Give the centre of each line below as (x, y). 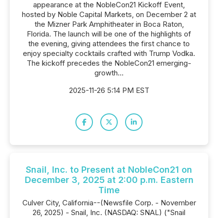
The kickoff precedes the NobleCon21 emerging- (109, 63)
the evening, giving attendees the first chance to (109, 44)
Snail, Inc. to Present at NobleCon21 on (109, 170)
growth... (109, 73)
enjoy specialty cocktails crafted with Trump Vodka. (109, 53)
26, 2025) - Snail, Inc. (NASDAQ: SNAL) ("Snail (109, 212)
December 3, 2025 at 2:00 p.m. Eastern (109, 180)
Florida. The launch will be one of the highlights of (109, 34)
